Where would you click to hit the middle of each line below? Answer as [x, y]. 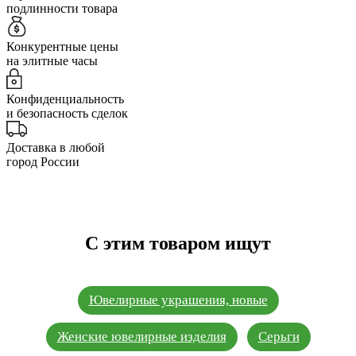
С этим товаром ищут [178, 244]
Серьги [279, 337]
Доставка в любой [56, 148]
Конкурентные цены [62, 47]
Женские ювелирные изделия [141, 337]
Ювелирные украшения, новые [178, 300]
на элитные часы [52, 61]
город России [43, 162]
